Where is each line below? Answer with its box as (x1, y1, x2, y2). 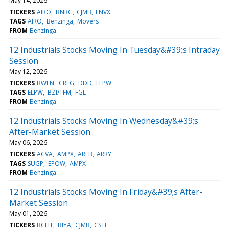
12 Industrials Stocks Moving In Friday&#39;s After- (9, 186, 202, 197)
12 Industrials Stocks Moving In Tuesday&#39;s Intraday (9, 43, 220, 55)
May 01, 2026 (9, 209, 47, 218)
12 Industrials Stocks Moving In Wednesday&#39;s (9, 114, 198, 126)
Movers (77, 16, 99, 26)
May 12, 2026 (9, 66, 47, 76)
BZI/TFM (47, 87, 71, 97)
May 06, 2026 (9, 138, 47, 147)
